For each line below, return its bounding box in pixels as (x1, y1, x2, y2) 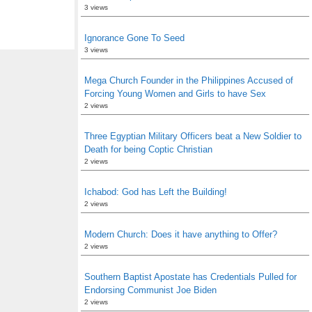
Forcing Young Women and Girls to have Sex (84, 88, 266, 99)
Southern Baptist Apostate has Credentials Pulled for (84, 272, 297, 282)
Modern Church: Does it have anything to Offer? (84, 229, 277, 240)
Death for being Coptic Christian (84, 144, 212, 155)
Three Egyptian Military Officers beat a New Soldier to (84, 131, 302, 141)
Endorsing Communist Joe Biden (84, 285, 217, 295)
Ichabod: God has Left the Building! (84, 187, 227, 197)
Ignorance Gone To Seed (84, 33, 185, 43)
